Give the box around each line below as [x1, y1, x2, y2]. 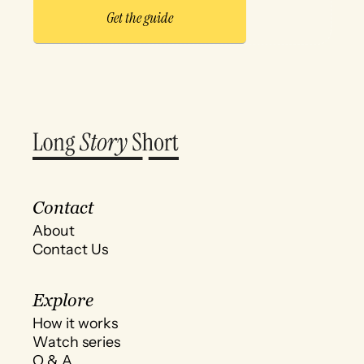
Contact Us [32, 240, 109, 258]
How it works [32, 314, 119, 331]
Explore [32, 288, 94, 312]
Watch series [32, 332, 121, 350]
